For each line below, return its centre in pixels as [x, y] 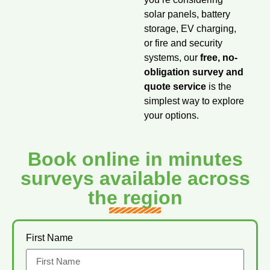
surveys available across [135, 179]
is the [218, 86]
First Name [49, 238]
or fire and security [183, 43]
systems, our [172, 58]
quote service [175, 86]
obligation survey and [193, 72]
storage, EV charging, [190, 29]
